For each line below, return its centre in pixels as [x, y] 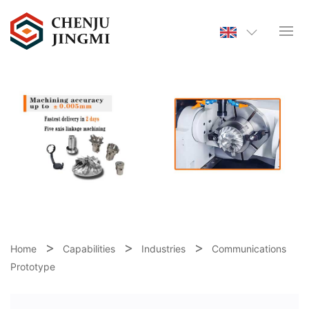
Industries [163, 249]
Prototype [33, 267]
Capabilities [89, 249]
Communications [249, 249]
